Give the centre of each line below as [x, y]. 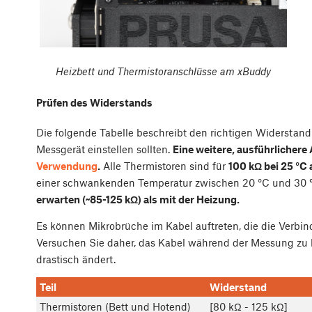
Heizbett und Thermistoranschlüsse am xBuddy [163, 71]
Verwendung [67, 165]
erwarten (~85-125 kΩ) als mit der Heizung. [138, 199]
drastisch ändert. [76, 259]
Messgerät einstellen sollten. [104, 149]
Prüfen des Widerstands [94, 102]
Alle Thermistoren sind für [164, 165]
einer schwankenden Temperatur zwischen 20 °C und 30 [173, 182]
